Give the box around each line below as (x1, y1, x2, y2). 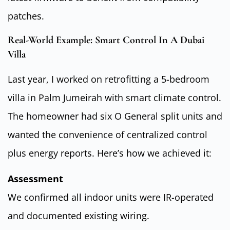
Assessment (8, 172, 63, 185)
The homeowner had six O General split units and (8, 109, 222, 122)
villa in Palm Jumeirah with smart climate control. (8, 91, 221, 104)
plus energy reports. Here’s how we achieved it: (8, 146, 212, 159)
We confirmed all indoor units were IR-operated (8, 191, 214, 204)
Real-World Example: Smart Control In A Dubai (8, 33, 204, 46)
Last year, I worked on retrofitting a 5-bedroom (8, 72, 209, 85)
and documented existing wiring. (8, 209, 149, 222)
